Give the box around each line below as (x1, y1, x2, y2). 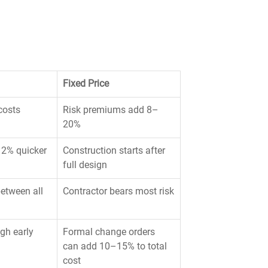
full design (63, 159, 107, 170)
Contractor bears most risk (63, 185, 174, 197)
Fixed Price (63, 78, 109, 89)
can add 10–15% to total (63, 240, 169, 252)
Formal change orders (63, 226, 157, 237)
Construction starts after (63, 145, 167, 156)
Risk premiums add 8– (63, 104, 159, 115)
